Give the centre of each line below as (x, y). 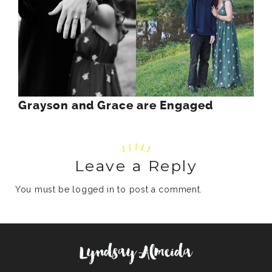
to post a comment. (158, 189)
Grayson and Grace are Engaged (116, 105)
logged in (93, 189)
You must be (44, 189)
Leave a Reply (136, 165)
